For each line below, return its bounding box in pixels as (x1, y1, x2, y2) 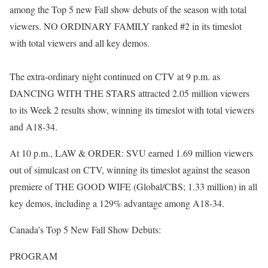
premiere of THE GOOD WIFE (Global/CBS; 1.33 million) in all (10, 180, 257, 193)
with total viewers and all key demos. (10, 36, 150, 49)
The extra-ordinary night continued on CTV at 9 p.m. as (10, 70, 220, 83)
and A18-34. (10, 120, 57, 133)
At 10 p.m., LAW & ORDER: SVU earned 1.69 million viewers (10, 147, 253, 159)
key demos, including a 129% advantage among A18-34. (10, 197, 224, 209)
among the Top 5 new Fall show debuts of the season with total (10, 3, 246, 16)
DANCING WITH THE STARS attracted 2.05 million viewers (10, 87, 249, 99)
